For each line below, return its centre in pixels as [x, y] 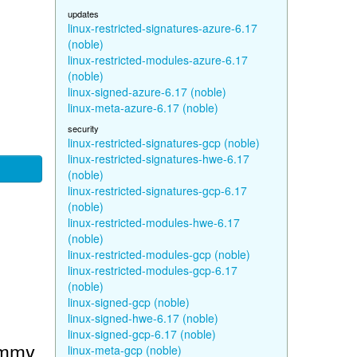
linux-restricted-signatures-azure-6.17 [162, 28]
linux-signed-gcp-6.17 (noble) [141, 334]
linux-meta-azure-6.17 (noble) [143, 108]
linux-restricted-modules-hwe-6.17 [153, 222]
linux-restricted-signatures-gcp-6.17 [157, 190]
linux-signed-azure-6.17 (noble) [147, 92]
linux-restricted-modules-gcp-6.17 [152, 270]
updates [83, 14]
